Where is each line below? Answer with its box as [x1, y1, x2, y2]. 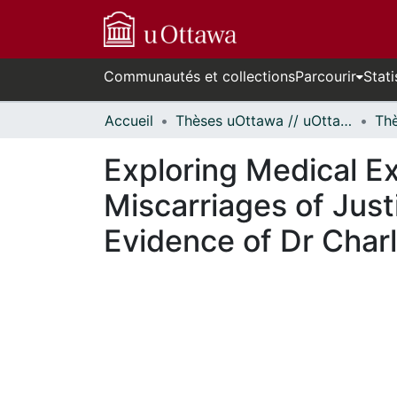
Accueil [105, 112, 153, 129]
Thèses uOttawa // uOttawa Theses [340, 112, 352, 129]
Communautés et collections [104, 67, 295, 85]
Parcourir [295, 67, 356, 85]
